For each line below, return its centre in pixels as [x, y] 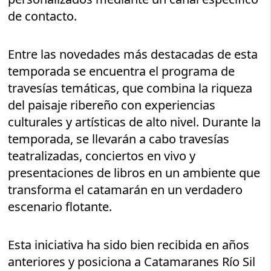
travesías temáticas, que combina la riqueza [130, 88]
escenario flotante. [60, 207]
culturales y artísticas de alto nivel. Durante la [135, 122]
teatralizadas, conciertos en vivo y [102, 156]
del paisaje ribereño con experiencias [112, 105]
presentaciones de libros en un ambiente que [134, 173]
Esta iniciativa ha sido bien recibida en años [129, 245]
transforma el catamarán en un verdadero [126, 190]
